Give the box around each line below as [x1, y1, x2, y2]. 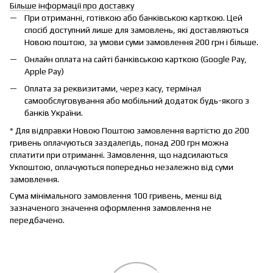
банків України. [24, 108, 83, 118]
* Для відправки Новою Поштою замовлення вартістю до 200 [10, 125, 249, 135]
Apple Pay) [24, 66, 64, 76]
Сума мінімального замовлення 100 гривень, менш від [10, 190, 222, 200]
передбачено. [10, 214, 65, 225]
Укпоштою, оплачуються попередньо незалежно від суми [10, 161, 233, 172]
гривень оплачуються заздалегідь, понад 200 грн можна [10, 137, 229, 147]
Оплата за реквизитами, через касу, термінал [24, 83, 201, 94]
